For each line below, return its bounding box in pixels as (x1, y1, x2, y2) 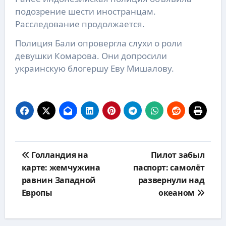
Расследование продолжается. (15, 18, 145, 30)
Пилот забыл (150, 149, 205, 161)
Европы (21, 187, 52, 199)
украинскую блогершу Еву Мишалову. (15, 63, 174, 75)
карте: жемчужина (21, 162, 100, 174)
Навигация (14, 140, 67, 154)
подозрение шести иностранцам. (15, 6, 156, 18)
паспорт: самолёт (133, 162, 205, 174)
